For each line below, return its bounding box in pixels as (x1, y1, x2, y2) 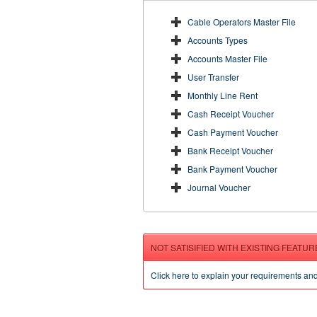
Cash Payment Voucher (188, 126, 278, 138)
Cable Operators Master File (188, 16, 296, 28)
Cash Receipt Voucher (188, 108, 274, 120)
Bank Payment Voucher (188, 163, 277, 175)
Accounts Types (188, 34, 248, 46)
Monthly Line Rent (188, 89, 258, 101)
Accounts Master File (188, 52, 267, 64)
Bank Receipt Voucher (188, 144, 273, 156)
